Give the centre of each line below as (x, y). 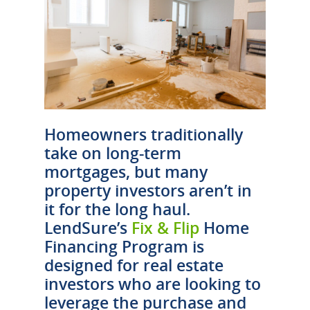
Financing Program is (124, 247)
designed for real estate (134, 265)
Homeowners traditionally (144, 135)
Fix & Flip (165, 228)
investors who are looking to (153, 284)
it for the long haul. (117, 209)
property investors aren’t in (148, 191)
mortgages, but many (126, 172)
